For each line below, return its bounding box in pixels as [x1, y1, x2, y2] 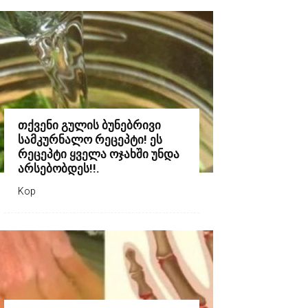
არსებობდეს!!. [18, 162, 100, 176]
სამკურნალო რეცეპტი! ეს [18, 133, 162, 147]
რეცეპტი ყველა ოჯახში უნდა [18, 147, 179, 162]
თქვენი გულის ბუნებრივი [18, 118, 161, 133]
